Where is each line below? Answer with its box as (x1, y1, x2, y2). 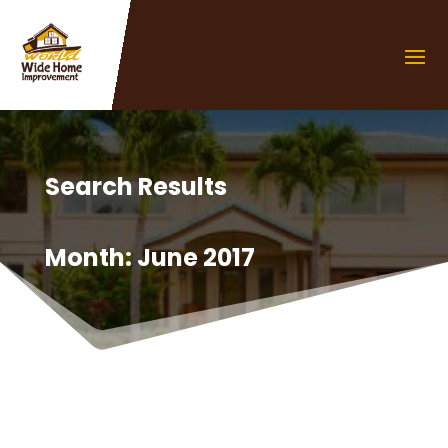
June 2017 (136, 240, 255, 274)
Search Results (44, 169, 227, 203)
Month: (44, 240, 137, 274)
